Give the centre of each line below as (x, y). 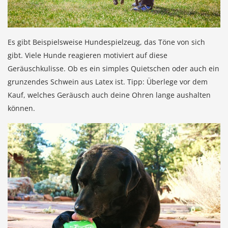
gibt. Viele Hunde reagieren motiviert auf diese (88, 55)
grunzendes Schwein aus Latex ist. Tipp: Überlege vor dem (108, 81)
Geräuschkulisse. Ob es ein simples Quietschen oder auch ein (113, 68)
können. (21, 108)
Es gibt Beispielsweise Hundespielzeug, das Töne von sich (106, 42)
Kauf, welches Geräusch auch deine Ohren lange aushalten (109, 95)
